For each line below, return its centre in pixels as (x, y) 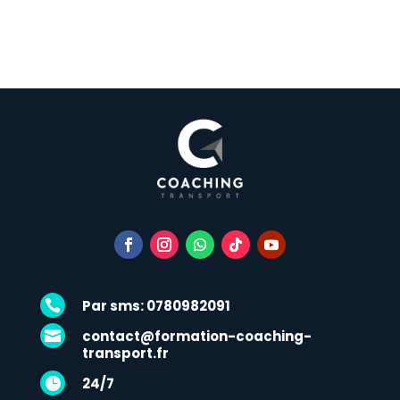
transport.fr (125, 353)
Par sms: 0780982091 (156, 305)
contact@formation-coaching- (196, 336)
